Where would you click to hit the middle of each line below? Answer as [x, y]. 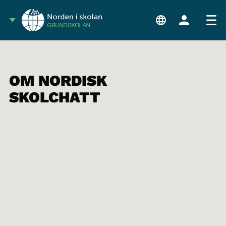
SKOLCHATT [54, 97]
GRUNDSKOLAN [69, 25]
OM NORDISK [58, 80]
